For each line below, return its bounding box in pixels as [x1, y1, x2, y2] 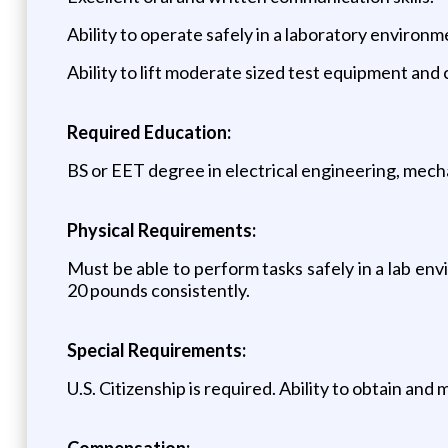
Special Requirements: [66, 338, 246, 361]
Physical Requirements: [66, 218, 256, 241]
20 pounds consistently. [66, 278, 250, 301]
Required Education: [66, 120, 231, 143]
